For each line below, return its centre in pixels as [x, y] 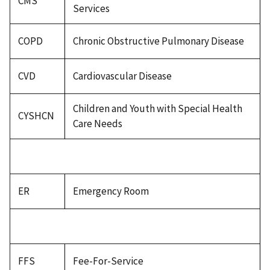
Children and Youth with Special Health [157, 108]
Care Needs [97, 123]
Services [91, 8]
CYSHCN [36, 115]
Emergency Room [111, 191]
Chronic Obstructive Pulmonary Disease [158, 41]
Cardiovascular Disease [122, 76]
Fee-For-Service [108, 261]
